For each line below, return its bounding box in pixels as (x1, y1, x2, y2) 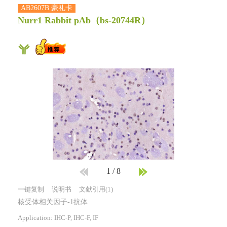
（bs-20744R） (91, 16, 150, 26)
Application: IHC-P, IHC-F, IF (18, 214, 98, 222)
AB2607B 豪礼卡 (21, 5, 72, 13)
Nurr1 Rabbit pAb (18, 16, 91, 26)
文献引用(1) (79, 186, 113, 194)
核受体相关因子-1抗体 (18, 199, 88, 207)
